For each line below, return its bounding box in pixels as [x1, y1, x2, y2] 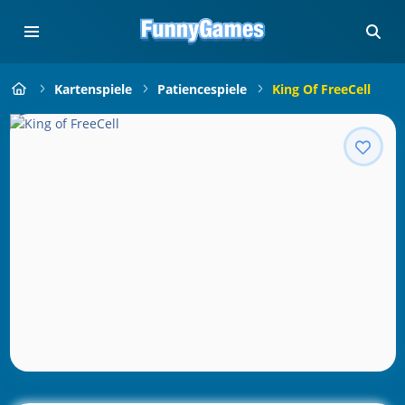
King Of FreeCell [271, 80, 371, 98]
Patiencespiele [156, 80, 247, 98]
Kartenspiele [53, 80, 132, 98]
